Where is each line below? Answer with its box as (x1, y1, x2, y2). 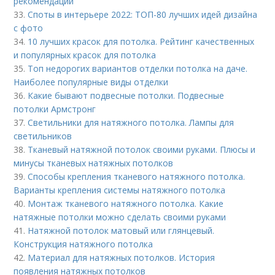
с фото (14, 22, 44, 34)
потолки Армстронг (14, 103, 96, 115)
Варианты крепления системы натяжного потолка (14, 184, 226, 196)
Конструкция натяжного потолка (14, 238, 153, 250)
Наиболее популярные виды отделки (14, 76, 169, 88)
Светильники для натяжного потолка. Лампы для (28, 117, 234, 128)
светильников (14, 130, 72, 142)
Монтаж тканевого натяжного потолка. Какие (28, 198, 224, 209)
